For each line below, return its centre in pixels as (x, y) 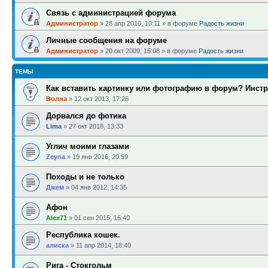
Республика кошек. (83, 235)
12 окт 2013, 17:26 (101, 99)
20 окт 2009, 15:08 (133, 51)
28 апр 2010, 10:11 (133, 23)
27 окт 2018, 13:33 (96, 126)
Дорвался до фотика (86, 116)
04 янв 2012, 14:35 (99, 187)
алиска (57, 245)
